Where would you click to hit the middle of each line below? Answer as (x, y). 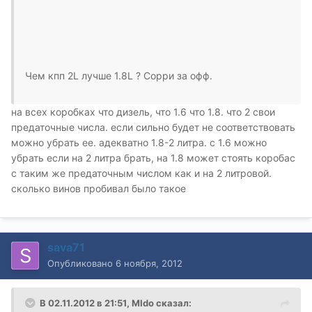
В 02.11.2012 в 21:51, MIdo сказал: (116, 303)
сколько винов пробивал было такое (99, 188)
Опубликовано (81, 263)
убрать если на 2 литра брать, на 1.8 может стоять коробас (153, 157)
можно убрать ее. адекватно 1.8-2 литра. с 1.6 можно (139, 142)
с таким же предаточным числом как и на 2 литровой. (141, 173)
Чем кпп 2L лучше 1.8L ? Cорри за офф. (119, 75)
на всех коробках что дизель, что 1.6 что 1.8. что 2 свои (143, 111)
